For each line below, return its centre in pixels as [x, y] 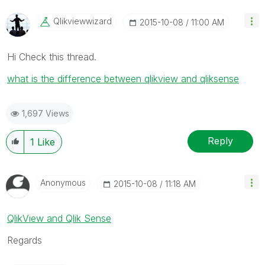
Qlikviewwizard [83, 21]
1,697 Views [46, 113]
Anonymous [63, 182]
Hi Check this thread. [52, 56]
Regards [25, 240]
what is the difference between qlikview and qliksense [123, 78]
